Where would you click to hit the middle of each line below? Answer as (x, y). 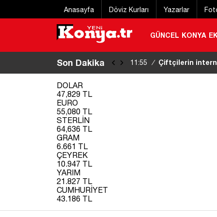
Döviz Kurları (129, 10)
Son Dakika (81, 62)
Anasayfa (79, 10)
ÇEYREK (72, 155)
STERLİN (73, 120)
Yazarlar (177, 10)
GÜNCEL (164, 35)
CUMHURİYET (82, 190)
